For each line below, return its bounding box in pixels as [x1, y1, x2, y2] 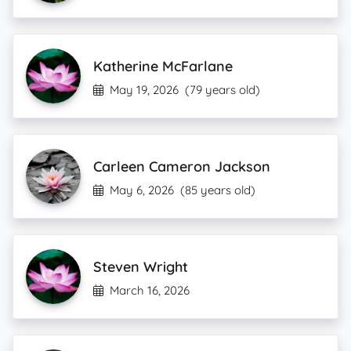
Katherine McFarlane [93, 57, 233, 75]
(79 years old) [185, 82, 260, 97]
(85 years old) [180, 183, 255, 197]
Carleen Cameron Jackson [93, 157, 270, 175]
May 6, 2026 [110, 183, 174, 197]
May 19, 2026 [110, 82, 179, 97]
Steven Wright [93, 258, 188, 276]
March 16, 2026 [110, 283, 190, 298]
